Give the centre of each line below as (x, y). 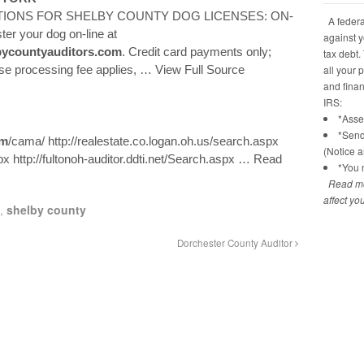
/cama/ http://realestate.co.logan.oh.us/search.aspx (143, 141)
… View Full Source (192, 69)
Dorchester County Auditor (236, 243)
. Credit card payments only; (196, 51)
